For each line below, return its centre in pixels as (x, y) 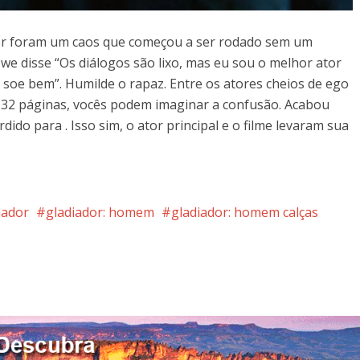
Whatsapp (184, 283)
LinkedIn (123, 283)
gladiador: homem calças (245, 212)
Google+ (67, 283)
